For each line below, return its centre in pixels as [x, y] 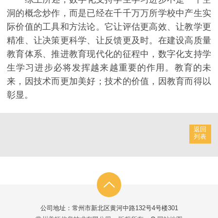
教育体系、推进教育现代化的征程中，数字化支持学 [109, 54]
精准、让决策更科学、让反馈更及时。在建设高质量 [109, 40]
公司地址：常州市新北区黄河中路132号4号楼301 [109, 208]
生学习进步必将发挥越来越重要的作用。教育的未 [109, 67]
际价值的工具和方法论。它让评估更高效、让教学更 [109, 27]
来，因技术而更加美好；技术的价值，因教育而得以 [109, 81]
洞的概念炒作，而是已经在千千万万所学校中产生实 [109, 13]
